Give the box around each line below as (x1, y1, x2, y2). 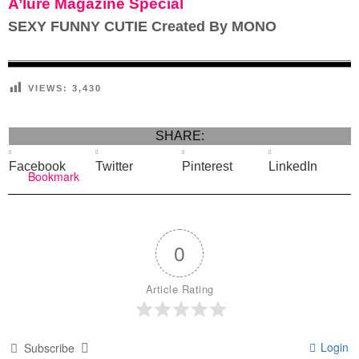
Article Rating (145, 281, 214, 297)
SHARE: (155, 128, 204, 143)
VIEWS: (28, 83, 68, 93)
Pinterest (182, 159, 232, 173)
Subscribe (24, 340, 75, 357)
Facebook (9, 159, 66, 173)
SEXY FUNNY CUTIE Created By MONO (8, 18, 276, 34)
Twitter (95, 159, 133, 173)
